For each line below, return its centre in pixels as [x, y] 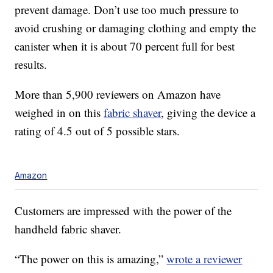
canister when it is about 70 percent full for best [125, 46]
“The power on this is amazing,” [91, 259]
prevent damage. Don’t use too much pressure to [127, 10]
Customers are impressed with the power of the [123, 211]
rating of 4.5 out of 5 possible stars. [97, 131]
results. [31, 65]
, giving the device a [208, 113]
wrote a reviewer [204, 259]
